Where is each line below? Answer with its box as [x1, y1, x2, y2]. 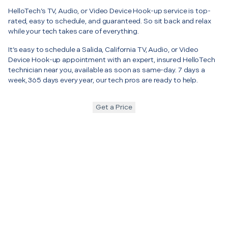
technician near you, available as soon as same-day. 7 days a [8, 65, 205, 74]
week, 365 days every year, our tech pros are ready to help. [8, 75, 198, 84]
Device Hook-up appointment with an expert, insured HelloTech [8, 55, 215, 64]
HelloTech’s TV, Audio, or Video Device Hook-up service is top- [8, 6, 211, 15]
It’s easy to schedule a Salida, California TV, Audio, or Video [8, 45, 198, 54]
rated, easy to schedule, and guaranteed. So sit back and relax [8, 16, 211, 25]
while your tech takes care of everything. [8, 26, 139, 36]
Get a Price [96, 102, 132, 111]
